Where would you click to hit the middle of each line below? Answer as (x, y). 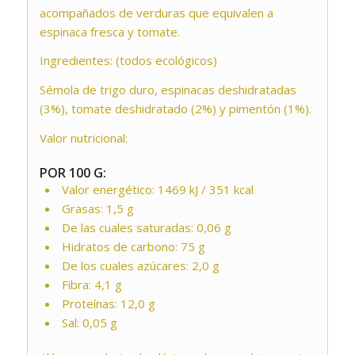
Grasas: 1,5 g (97, 208)
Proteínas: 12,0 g (108, 303)
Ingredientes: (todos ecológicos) (128, 61)
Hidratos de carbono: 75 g (133, 246)
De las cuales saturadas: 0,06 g (146, 227)
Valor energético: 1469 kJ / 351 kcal (157, 189)
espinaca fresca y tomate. (109, 31)
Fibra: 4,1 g (92, 284)
